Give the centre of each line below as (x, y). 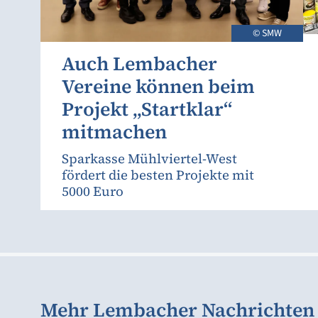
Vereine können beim (158, 86)
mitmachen (114, 131)
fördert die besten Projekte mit (158, 175)
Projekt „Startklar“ (147, 109)
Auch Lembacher (139, 63)
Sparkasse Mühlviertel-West (149, 158)
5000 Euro (93, 191)
